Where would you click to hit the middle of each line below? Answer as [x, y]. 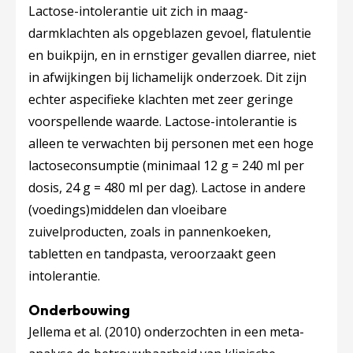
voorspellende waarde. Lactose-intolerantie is [163, 121]
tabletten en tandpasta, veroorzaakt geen [152, 254]
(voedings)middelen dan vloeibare [128, 210]
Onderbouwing [79, 310]
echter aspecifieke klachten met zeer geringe [161, 99]
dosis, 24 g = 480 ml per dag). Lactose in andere [167, 188]
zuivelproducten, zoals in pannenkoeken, [150, 232]
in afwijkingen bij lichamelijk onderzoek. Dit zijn [167, 77]
